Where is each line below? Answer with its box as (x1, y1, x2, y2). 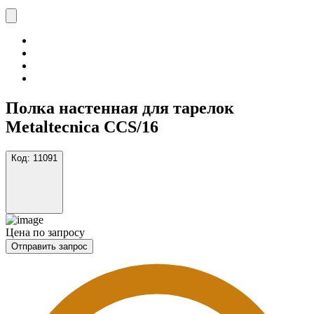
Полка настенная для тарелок (6, 98, 234, 117)
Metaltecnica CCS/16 (6, 117, 158, 136)
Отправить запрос (11, 240, 88, 252)
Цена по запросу (6, 226, 85, 238)
